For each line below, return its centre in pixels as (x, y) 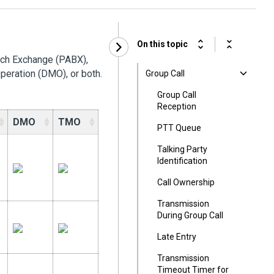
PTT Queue (179, 128)
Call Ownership (186, 182)
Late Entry (177, 237)
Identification (182, 161)
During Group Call (190, 215)
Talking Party (182, 149)
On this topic (162, 44)
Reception (177, 106)
